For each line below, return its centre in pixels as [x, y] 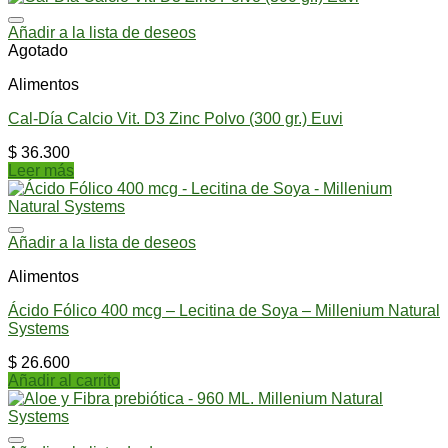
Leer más [41, 170]
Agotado [38, 50]
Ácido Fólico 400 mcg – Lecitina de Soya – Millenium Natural [224, 310]
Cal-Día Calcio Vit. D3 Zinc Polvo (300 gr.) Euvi [175, 118]
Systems [38, 328]
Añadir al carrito [64, 380]
